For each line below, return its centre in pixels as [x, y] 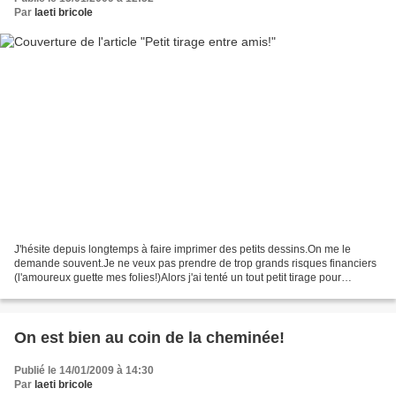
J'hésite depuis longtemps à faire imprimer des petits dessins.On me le [183, 249]
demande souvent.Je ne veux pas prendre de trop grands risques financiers [195, 263]
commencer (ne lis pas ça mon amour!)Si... [116, 291]
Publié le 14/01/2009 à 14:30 [84, 370]
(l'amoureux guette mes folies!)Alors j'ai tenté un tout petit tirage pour [178, 277]
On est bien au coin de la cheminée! [149, 337]
